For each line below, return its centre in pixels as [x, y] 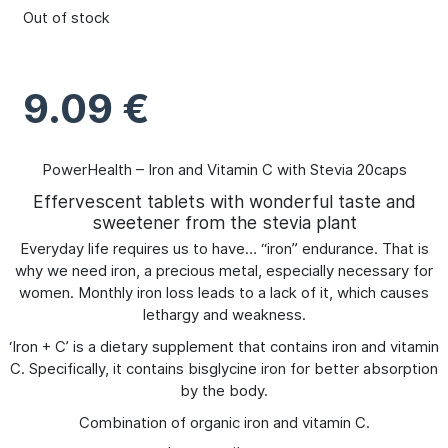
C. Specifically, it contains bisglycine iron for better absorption [224, 368]
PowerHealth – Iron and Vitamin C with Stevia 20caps [224, 169]
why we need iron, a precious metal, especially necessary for [224, 270]
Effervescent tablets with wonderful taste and [224, 201]
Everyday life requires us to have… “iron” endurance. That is [224, 248]
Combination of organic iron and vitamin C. [224, 422]
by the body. [224, 390]
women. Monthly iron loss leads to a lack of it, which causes [224, 292]
